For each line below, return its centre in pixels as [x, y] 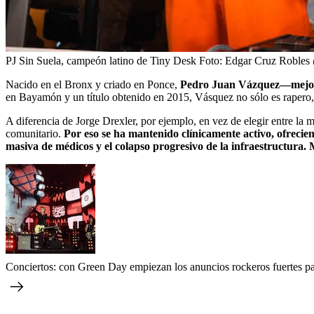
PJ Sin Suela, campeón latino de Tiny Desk [101, 61]
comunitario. [35, 134]
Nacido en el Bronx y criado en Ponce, [93, 84]
